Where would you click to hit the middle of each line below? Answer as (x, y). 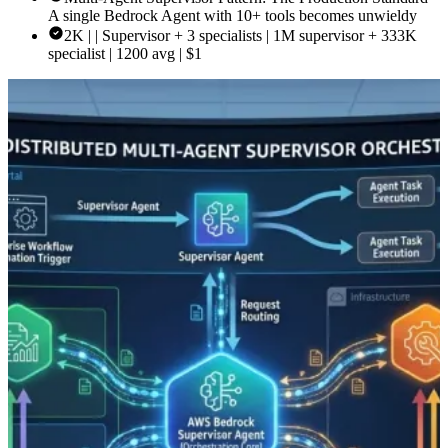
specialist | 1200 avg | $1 (125, 53)
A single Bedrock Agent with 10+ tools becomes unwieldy (232, 15)
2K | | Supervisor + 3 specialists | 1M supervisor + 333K (240, 35)
